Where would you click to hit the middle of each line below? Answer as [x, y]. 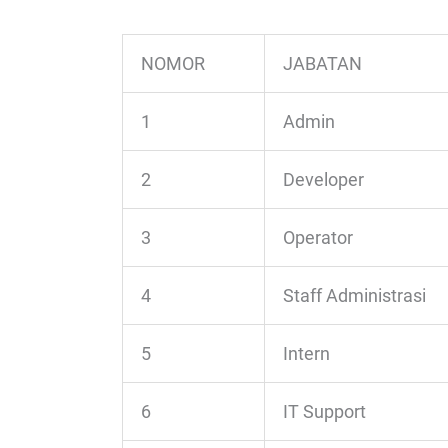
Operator [318, 238]
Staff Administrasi [354, 296]
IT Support [324, 412]
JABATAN [322, 64]
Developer [323, 180]
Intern [306, 354]
